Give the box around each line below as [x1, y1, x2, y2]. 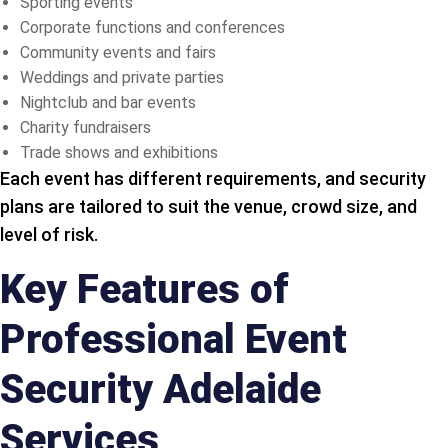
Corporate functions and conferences [20, 17, 285, 37]
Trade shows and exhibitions [20, 142, 218, 162]
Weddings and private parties [20, 67, 224, 87]
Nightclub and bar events [20, 92, 196, 112]
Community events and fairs [20, 42, 216, 62]
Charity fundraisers [20, 117, 151, 137]
